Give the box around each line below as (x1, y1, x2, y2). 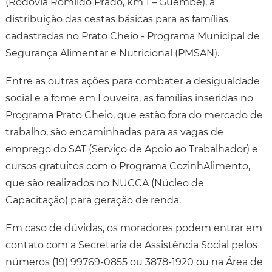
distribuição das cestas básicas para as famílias (5, 13, 228, 25)
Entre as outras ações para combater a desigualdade (5, 75, 260, 87)
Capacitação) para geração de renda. (5, 194, 181, 206)
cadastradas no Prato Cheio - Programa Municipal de (5, 30, 260, 42)
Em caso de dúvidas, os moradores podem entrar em (5, 222, 262, 234)
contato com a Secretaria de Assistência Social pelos (5, 239, 257, 251)
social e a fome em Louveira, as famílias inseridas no (5, 92, 253, 104)
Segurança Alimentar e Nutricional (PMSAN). (5, 47, 219, 59)
